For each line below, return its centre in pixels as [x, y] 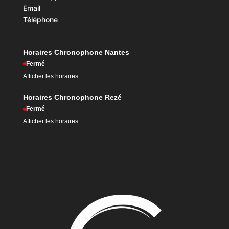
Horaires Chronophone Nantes [76, 52]
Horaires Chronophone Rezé [72, 97]
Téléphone [40, 19]
